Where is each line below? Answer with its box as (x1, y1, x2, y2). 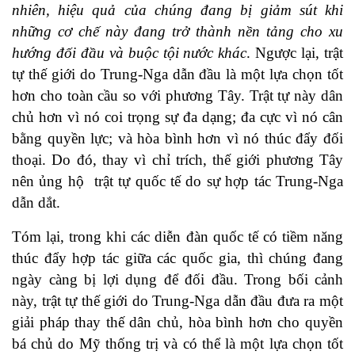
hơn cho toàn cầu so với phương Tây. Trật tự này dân (12, 87, 343, 105)
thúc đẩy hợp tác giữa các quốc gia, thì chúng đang (12, 250, 343, 267)
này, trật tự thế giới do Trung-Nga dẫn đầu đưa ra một (12, 292, 343, 310)
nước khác (178, 44, 247, 62)
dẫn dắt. (12, 194, 60, 212)
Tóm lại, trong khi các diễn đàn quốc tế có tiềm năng (12, 228, 343, 246)
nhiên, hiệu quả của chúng (12, 2, 201, 19)
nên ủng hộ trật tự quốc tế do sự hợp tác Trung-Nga (12, 173, 343, 190)
